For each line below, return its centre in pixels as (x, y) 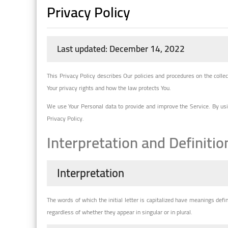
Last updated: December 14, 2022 (121, 48)
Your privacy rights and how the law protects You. (109, 88)
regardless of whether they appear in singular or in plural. (120, 212)
